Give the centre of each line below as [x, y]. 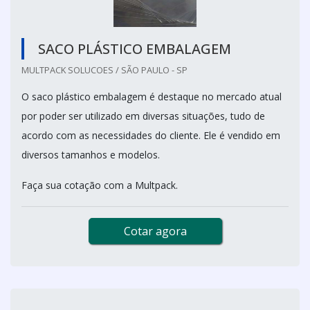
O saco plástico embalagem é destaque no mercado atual [152, 96]
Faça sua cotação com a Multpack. [101, 185]
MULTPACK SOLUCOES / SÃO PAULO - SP [104, 70]
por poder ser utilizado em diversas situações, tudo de [143, 116]
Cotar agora [155, 231]
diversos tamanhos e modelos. [92, 154]
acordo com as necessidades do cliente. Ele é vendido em [151, 135]
